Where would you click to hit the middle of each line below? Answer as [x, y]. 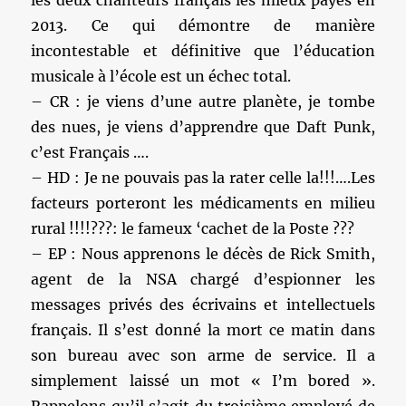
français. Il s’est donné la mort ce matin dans [203, 330]
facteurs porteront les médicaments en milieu [203, 203]
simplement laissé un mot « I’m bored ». [203, 381]
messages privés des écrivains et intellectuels [203, 304]
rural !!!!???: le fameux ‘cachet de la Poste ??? [193, 228]
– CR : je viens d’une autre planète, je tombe [203, 101]
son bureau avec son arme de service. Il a [203, 355]
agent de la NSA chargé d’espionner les [203, 279]
